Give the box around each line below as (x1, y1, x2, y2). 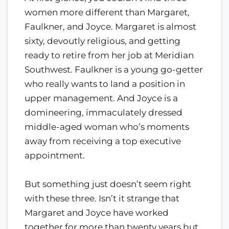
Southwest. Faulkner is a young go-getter (25, 64, 203, 75)
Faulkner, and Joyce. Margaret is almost (25, 21, 196, 32)
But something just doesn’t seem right (25, 178, 191, 189)
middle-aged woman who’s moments (25, 121, 189, 132)
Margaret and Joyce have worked (25, 207, 169, 218)
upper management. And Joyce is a (25, 93, 178, 103)
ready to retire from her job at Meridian (25, 50, 194, 60)
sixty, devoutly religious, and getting (25, 35, 180, 46)
